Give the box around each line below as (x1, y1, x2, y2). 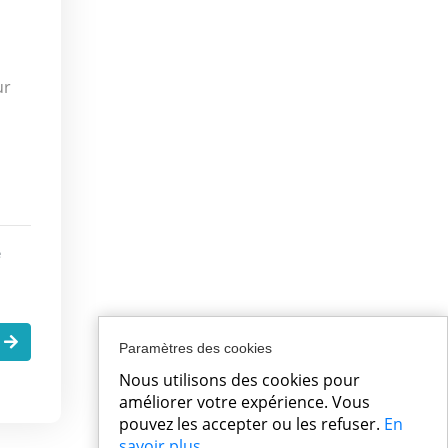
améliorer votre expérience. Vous (119, 391, 370, 413)
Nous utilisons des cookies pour (119, 369, 360, 391)
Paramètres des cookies (119, 340, 272, 356)
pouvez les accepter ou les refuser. (119, 413, 384, 435)
